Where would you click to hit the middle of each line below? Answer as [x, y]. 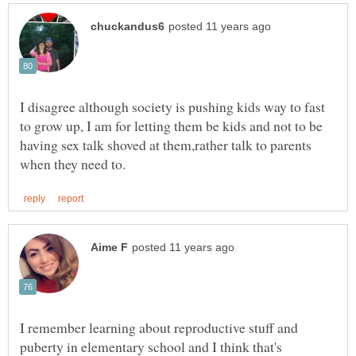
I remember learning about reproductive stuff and [159, 327]
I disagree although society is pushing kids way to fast [172, 106]
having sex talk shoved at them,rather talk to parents [166, 144]
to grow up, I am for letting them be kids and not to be [171, 125]
